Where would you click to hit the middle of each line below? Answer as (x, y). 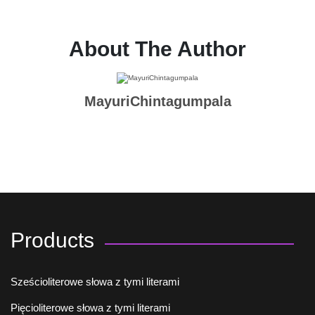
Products (52, 240)
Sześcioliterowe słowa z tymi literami (95, 282)
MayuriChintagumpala (157, 102)
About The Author (157, 49)
